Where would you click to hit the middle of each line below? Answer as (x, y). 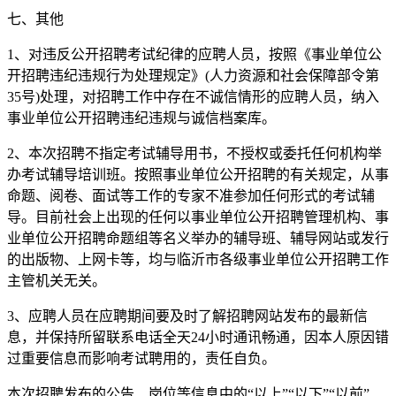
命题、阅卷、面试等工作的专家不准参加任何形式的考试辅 (191, 195)
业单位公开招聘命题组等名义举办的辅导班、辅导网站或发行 (198, 238)
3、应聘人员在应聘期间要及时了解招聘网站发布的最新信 (187, 316)
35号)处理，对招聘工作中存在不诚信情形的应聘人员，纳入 (193, 96)
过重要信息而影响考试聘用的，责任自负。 (141, 358)
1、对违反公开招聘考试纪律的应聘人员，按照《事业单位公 (194, 54)
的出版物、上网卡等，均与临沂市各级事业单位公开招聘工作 (198, 259)
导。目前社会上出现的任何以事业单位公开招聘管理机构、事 (198, 217)
